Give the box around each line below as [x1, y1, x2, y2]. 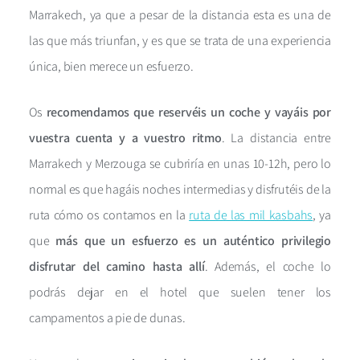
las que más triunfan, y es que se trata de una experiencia [29, 31, 331, 49]
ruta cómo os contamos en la [29, 206, 190, 223]
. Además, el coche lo [204, 257, 331, 275]
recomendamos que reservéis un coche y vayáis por [46, 103, 332, 121]
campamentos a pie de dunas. [29, 309, 186, 326]
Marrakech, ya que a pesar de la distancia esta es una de [29, 6, 331, 23]
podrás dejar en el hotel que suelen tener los [29, 283, 331, 301]
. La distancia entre [221, 129, 331, 146]
